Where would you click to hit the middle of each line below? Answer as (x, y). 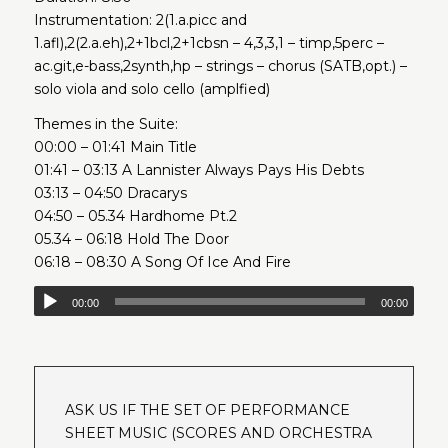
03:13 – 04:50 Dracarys (110, 192)
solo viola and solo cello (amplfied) (151, 88)
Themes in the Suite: (105, 123)
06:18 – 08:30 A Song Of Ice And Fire (162, 261)
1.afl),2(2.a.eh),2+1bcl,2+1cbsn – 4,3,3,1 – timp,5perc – (208, 42)
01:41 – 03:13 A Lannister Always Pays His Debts (198, 169)
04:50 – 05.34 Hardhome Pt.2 (135, 215)
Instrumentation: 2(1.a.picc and (140, 19)
